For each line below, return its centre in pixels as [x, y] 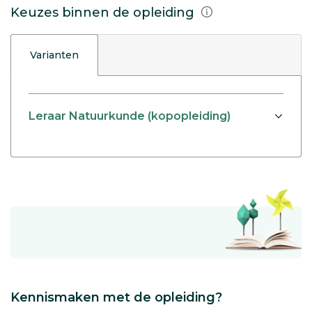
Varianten [54, 55]
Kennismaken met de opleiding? [116, 297]
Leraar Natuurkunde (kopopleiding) [130, 116]
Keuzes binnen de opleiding [104, 13]
